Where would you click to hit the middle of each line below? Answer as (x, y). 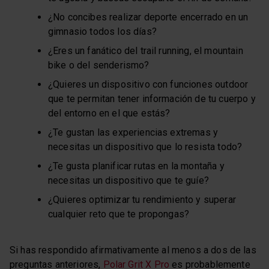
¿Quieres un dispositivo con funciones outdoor (148, 84)
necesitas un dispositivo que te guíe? (128, 180)
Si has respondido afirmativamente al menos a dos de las (133, 250)
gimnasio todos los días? (102, 31)
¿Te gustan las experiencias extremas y (133, 132)
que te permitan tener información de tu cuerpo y (152, 98)
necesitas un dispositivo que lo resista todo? (145, 147)
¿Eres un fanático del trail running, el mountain (146, 50)
